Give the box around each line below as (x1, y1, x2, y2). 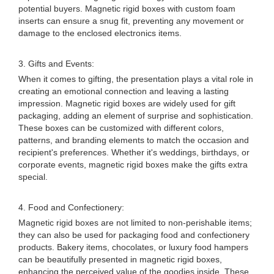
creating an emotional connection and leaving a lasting (18, 86, 229, 96)
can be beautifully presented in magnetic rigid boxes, (18, 254, 222, 264)
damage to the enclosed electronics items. (18, 28, 182, 38)
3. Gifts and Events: (18, 59, 94, 68)
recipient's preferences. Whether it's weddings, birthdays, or (18, 147, 250, 157)
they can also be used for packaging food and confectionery (18, 230, 250, 240)
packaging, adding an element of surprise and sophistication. (18, 111, 253, 120)
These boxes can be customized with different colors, (18, 123, 224, 133)
